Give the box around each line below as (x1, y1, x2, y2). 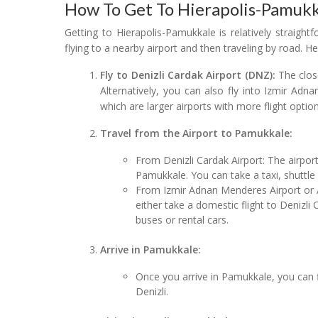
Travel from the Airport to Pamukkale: (100, 126, 293, 140)
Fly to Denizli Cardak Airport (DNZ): (100, 67, 275, 82)
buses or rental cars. (136, 212, 229, 226)
